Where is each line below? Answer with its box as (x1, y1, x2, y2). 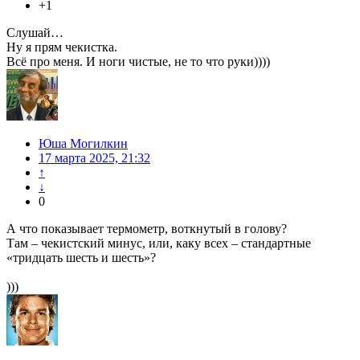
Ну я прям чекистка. (6, 40, 117, 55)
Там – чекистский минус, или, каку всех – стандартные (6, 236, 311, 251)
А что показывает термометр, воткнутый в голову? (6, 222, 287, 236)
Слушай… (6, 26, 63, 40)
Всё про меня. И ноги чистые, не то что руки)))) (6, 55, 270, 69)
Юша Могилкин (39, 137, 128, 151)
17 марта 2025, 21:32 (39, 151, 150, 166)
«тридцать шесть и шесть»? (6, 251, 156, 265)
